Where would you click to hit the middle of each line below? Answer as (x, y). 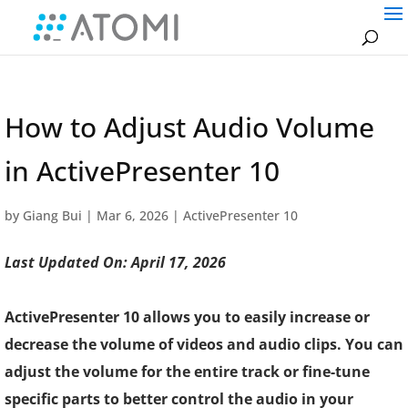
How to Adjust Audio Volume (189, 127)
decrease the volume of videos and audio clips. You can (204, 344)
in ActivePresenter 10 (142, 171)
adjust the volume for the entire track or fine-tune (187, 372)
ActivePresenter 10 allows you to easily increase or (187, 317)
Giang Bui (52, 215)
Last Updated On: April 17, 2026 (115, 262)
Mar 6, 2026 (133, 215)
